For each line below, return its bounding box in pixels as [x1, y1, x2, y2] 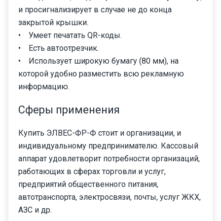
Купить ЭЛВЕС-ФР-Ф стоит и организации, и [18, 128, 181, 138]
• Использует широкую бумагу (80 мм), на [18, 56, 179, 66]
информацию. [18, 81, 70, 91]
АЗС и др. [18, 205, 52, 215]
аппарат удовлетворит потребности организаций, [18, 153, 200, 163]
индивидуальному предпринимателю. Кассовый [18, 141, 198, 150]
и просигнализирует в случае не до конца [18, 4, 172, 14]
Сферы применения [18, 103, 120, 116]
